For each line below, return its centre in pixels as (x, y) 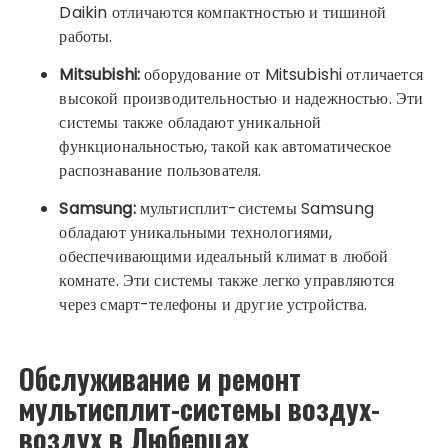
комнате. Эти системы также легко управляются (227, 281)
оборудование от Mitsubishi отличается (281, 75)
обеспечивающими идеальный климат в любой (224, 257)
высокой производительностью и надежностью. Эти (241, 99)
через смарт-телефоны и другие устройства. (213, 305)
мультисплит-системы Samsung (254, 209)
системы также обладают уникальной (190, 123)
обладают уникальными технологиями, (196, 233)
